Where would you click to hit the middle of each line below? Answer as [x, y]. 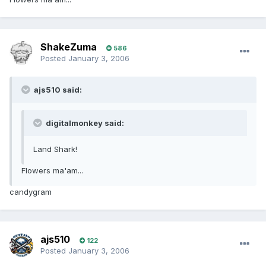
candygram [31, 192]
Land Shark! [55, 149]
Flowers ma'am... [52, 171]
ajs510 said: [57, 90]
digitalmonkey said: [84, 123]
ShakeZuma [69, 47]
